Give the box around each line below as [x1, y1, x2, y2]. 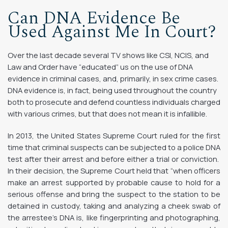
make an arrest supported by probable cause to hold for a [8, 177, 220, 187]
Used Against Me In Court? [8, 19, 216, 45]
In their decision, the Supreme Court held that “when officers [8, 165, 220, 176]
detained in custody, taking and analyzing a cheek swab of [8, 201, 220, 211]
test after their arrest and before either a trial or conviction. [8, 154, 220, 164]
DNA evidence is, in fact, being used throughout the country [8, 85, 217, 95]
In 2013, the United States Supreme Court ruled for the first [8, 130, 220, 140]
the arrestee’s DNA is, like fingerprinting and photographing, [8, 212, 220, 222]
